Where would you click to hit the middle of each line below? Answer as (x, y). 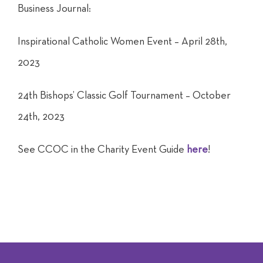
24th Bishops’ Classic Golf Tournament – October (124, 95)
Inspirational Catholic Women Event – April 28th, (122, 41)
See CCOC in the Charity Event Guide (102, 149)
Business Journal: (54, 9)
